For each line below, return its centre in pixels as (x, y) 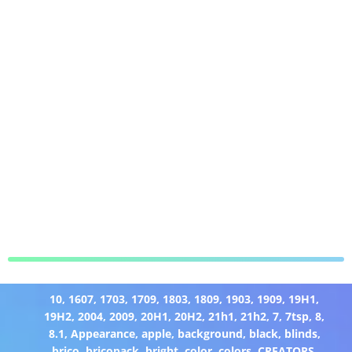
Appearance (103, 333)
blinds (301, 333)
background (210, 333)
